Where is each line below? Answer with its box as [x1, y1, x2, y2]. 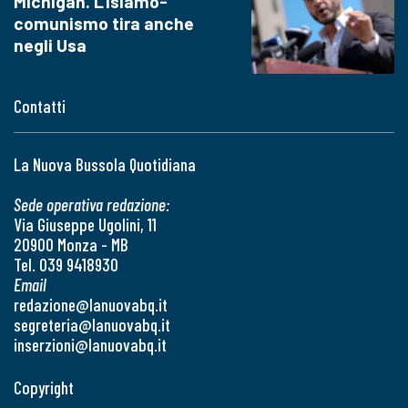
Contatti [14, 95, 66, 117]
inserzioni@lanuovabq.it [14, 333, 167, 355]
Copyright [14, 376, 74, 398]
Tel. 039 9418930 [14, 253, 118, 275]
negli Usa [14, 35, 87, 56]
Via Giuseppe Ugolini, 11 [14, 213, 157, 235]
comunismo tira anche [14, 13, 194, 35]
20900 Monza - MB [14, 233, 128, 255]
